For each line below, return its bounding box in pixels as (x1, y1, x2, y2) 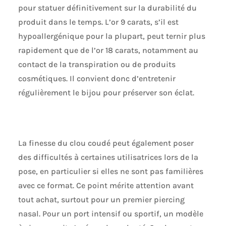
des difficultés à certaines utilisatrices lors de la (18, 152, 198, 162)
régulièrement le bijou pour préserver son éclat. (18, 88, 194, 98)
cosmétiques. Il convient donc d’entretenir (18, 74, 176, 84)
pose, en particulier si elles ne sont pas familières (18, 166, 203, 177)
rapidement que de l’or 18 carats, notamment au (18, 45, 198, 55)
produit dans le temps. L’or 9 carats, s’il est (18, 17, 179, 27)
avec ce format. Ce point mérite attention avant (18, 181, 194, 191)
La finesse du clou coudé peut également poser (18, 138, 194, 148)
